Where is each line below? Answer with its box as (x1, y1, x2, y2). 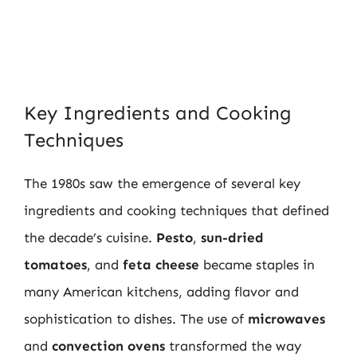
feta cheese (123, 257, 199, 273)
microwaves (248, 311, 325, 327)
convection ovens (52, 338, 165, 354)
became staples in (199, 257, 315, 273)
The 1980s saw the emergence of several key (24, 175, 300, 191)
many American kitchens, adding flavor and (24, 284, 299, 300)
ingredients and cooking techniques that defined (24, 202, 329, 218)
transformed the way (165, 338, 301, 354)
